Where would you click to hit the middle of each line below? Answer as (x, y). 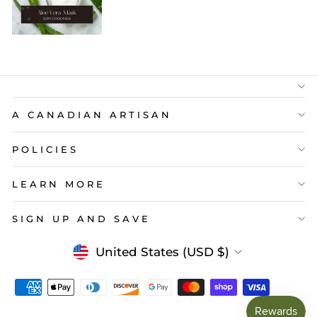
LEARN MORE (59, 184)
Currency (108, 250)
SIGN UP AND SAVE (81, 218)
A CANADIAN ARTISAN (92, 114)
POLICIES (45, 149)
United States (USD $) (162, 252)
